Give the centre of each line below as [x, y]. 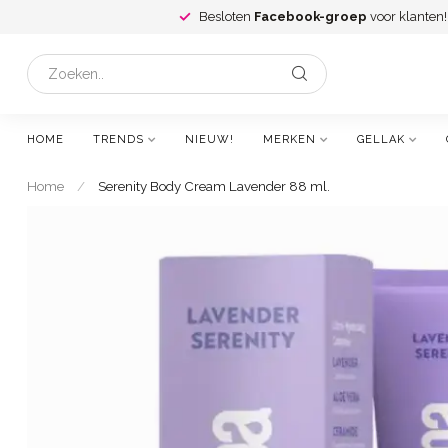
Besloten [226, 16]
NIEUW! [209, 139]
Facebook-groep [310, 16]
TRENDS [118, 139]
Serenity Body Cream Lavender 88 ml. [214, 186]
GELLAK [381, 139]
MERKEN [289, 139]
